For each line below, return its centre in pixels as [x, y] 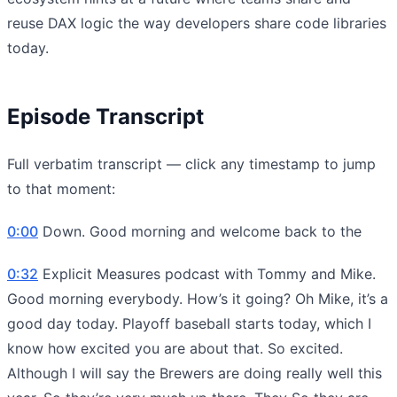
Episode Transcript [105, 116]
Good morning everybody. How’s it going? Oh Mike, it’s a [198, 298]
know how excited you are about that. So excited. [175, 348]
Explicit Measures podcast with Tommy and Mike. [207, 273]
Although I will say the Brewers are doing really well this [195, 373]
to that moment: [61, 188]
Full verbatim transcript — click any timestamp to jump [191, 163]
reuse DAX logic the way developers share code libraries [197, 23]
